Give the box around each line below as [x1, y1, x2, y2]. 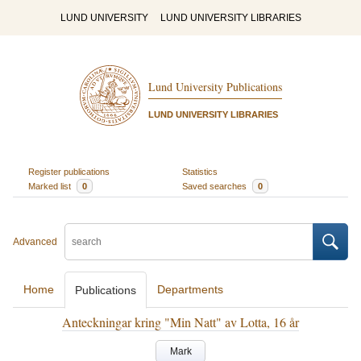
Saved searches [182, 180, 249, 191]
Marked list [27, 180, 73, 191]
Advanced [13, 236, 57, 247]
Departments [157, 283, 223, 296]
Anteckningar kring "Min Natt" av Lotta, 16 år [62, 313, 299, 330]
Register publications [27, 166, 110, 176]
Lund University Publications [147, 79, 282, 95]
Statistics [182, 166, 218, 176]
